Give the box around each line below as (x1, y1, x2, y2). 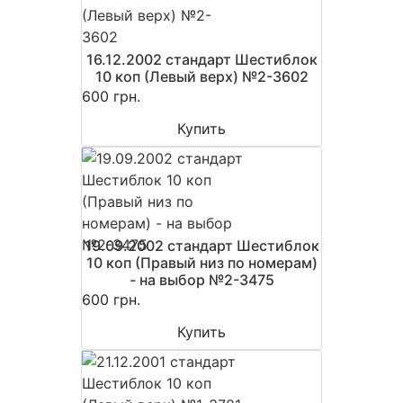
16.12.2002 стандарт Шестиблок (85, 50, 318, 68)
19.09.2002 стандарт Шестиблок (84, 237, 319, 255)
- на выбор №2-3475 (129, 271, 274, 289)
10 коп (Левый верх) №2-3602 (94, 67, 309, 85)
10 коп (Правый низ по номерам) (85, 254, 318, 272)
